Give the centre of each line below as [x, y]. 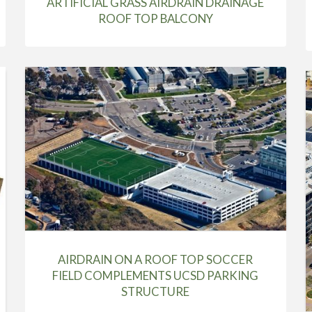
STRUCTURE [156, 292]
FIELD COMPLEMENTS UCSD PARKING [156, 276]
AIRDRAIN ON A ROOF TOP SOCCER [156, 260]
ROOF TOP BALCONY [155, 19]
